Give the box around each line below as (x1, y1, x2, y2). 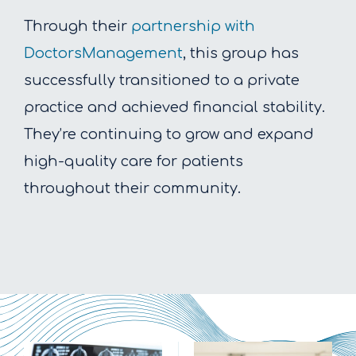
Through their (24, 17, 131, 34)
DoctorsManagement (24, 44, 183, 61)
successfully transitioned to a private (24, 72, 300, 88)
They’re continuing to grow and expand (24, 126, 314, 142)
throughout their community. (24, 180, 241, 196)
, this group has (183, 44, 299, 61)
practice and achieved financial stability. (24, 99, 325, 115)
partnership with (131, 17, 255, 34)
